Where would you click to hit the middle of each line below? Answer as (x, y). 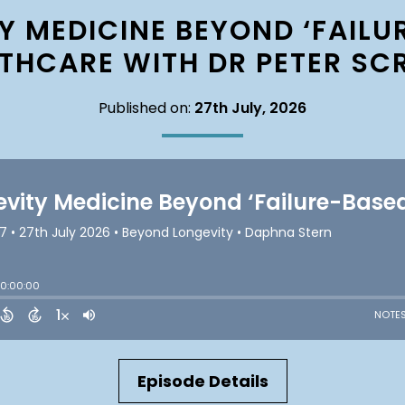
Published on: (146, 108)
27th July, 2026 (250, 108)
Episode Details (202, 381)
